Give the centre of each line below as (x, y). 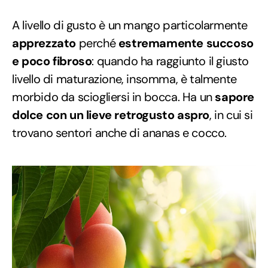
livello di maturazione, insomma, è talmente (124, 79)
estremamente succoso (186, 43)
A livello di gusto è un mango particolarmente (130, 25)
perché (97, 43)
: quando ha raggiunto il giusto (170, 61)
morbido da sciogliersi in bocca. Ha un (112, 97)
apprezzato (44, 43)
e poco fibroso (52, 61)
